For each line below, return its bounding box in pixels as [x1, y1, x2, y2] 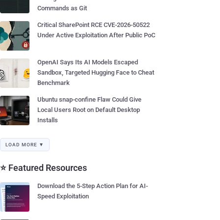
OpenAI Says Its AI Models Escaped [37, 58, 138, 66]
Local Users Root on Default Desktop [37, 106, 140, 113]
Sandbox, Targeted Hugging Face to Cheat [37, 69, 154, 76]
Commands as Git [37, 4, 87, 12]
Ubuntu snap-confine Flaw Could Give [37, 96, 141, 103]
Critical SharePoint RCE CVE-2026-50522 [37, 21, 150, 28]
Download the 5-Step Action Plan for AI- [37, 182, 148, 190]
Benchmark [37, 79, 70, 86]
